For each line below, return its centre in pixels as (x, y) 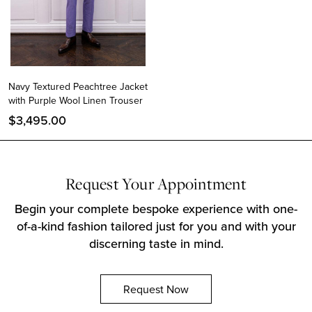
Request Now (156, 289)
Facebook (73, 217)
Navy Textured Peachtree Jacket (78, 87)
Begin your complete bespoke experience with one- (156, 209)
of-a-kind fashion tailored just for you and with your (156, 226)
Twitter (62, 238)
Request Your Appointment (156, 184)
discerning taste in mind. (156, 244)
